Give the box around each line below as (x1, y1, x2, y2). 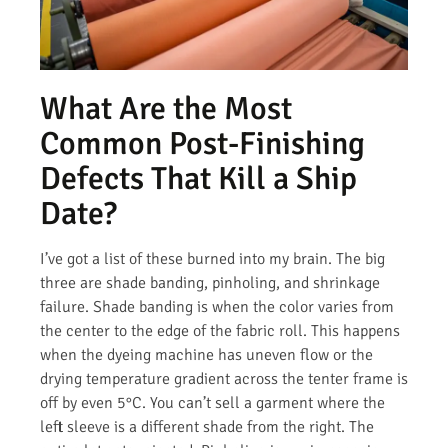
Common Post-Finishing (40, 123, 365, 163)
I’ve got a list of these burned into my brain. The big (40, 248, 385, 269)
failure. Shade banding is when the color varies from (40, 296, 394, 317)
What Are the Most (40, 88, 292, 128)
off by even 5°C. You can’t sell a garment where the (40, 392, 385, 413)
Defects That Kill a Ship (40, 158, 357, 198)
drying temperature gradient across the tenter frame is (40, 368, 408, 389)
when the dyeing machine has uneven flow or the (40, 344, 373, 365)
